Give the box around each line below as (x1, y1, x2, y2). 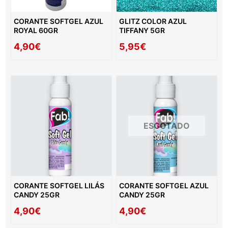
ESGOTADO (143, 121, 190, 131)
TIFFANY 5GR (119, 25, 165, 35)
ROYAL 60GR (14, 25, 59, 35)
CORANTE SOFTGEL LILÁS (14, 181, 105, 190)
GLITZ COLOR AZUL (119, 16, 187, 25)
